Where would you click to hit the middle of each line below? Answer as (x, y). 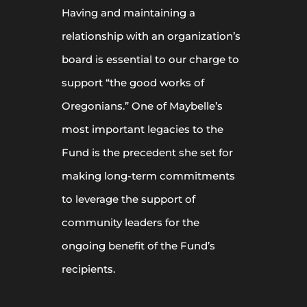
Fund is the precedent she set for (147, 152)
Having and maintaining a (128, 12)
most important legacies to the (143, 129)
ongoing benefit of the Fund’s (138, 245)
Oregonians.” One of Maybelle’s (142, 106)
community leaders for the (131, 222)
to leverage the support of (128, 199)
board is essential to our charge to (150, 59)
